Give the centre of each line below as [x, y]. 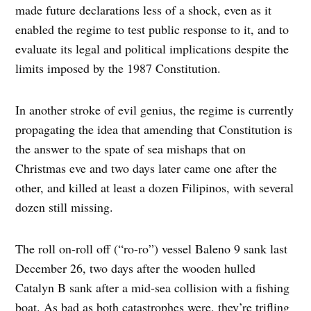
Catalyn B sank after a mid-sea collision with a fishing [153, 288]
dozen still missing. [65, 207]
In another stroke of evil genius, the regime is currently [155, 110]
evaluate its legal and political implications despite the [152, 49]
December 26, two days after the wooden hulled [136, 268]
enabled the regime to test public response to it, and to [152, 30]
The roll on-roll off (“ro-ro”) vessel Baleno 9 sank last [152, 249]
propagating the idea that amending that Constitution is [154, 129]
